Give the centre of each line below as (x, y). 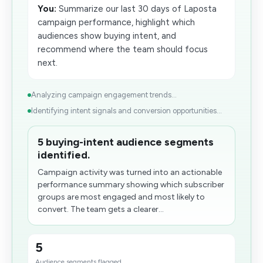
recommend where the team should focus (123, 49)
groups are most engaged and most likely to (121, 197)
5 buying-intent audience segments (126, 142)
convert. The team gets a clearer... (101, 209)
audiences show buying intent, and (107, 36)
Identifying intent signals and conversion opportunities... (127, 111)
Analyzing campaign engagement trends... (104, 95)
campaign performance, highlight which (116, 22)
